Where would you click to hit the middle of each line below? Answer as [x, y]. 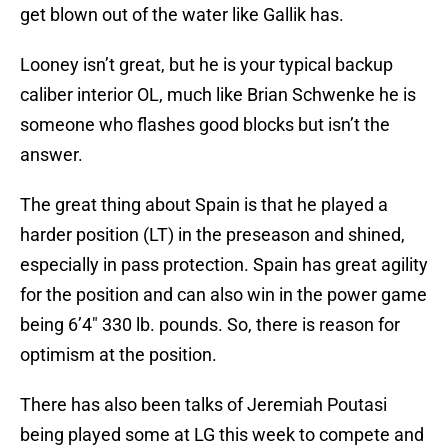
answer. [51, 155]
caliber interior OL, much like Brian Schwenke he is [218, 95]
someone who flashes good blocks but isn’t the [205, 125]
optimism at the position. [118, 355]
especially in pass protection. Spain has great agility [224, 265]
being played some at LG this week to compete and [222, 435]
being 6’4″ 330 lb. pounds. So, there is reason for [210, 325]
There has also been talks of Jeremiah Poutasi [203, 405]
